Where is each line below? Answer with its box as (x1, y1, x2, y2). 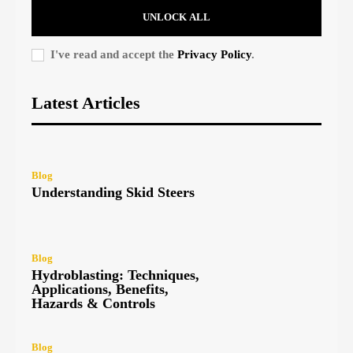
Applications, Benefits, (32, 281, 169, 297)
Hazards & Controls (32, 295, 155, 311)
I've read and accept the (50, 48, 177, 61)
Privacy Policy (177, 48, 251, 61)
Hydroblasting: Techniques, (32, 266, 199, 283)
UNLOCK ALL (143, 11, 210, 24)
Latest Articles (32, 93, 140, 113)
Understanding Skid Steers (32, 184, 195, 201)
